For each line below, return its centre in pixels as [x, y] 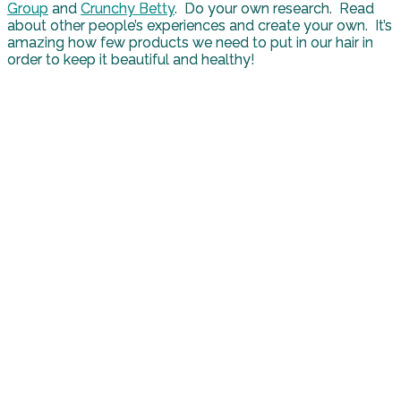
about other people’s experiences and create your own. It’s [200, 25]
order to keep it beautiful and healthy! [131, 59]
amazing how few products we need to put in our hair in [190, 42]
